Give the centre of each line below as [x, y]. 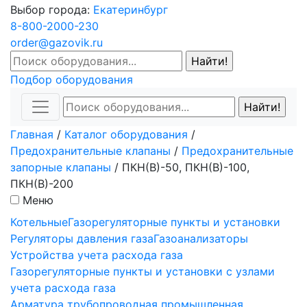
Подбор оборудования [72, 79]
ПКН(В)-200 [42, 183]
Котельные [39, 222]
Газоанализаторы [201, 238]
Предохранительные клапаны [90, 150]
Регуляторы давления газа [82, 238]
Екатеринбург [131, 9]
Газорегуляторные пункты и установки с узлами [143, 271]
